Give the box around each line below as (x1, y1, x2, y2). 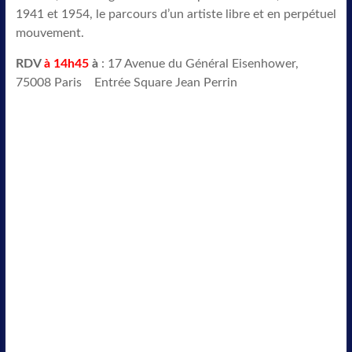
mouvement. (15, 27, 84, 39)
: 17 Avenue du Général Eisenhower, (97, 57, 299, 70)
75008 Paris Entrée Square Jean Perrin (15, 76, 237, 89)
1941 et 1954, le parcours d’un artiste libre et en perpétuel (15, 8, 336, 20)
